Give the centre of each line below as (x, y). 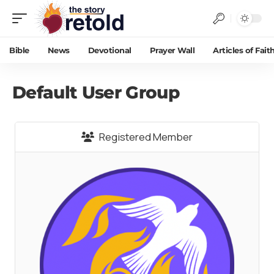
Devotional (109, 50)
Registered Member (145, 137)
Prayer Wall (172, 50)
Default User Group (96, 92)
